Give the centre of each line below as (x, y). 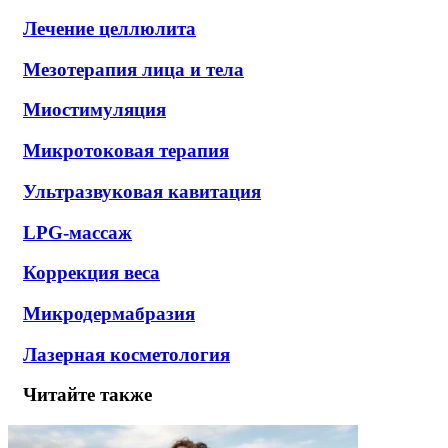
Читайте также (87, 395)
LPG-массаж (77, 232)
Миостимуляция (94, 110)
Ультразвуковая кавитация (142, 191)
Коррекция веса (91, 273)
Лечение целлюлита (109, 28)
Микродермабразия (109, 313)
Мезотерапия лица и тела (133, 69)
